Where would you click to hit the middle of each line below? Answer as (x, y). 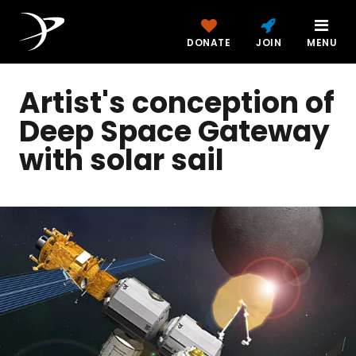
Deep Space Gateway (174, 132)
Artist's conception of (177, 103)
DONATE (209, 43)
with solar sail (122, 160)
